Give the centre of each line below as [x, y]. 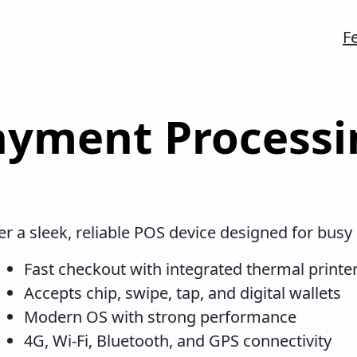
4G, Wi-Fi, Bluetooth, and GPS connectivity [178, 341]
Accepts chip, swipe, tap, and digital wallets [182, 293]
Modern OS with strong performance [160, 317]
